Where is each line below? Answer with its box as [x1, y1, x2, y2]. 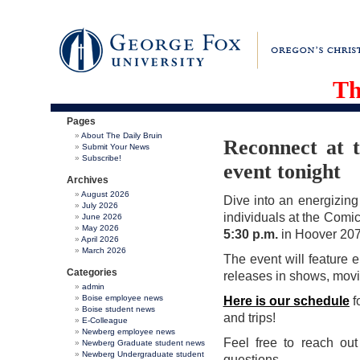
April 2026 [80, 235, 119, 243]
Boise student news [81, 305, 155, 313]
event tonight [223, 160, 341, 183]
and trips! [223, 311, 276, 325]
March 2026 [81, 246, 126, 255]
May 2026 [81, 223, 119, 232]
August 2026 [80, 190, 129, 198]
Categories [66, 267, 117, 278]
